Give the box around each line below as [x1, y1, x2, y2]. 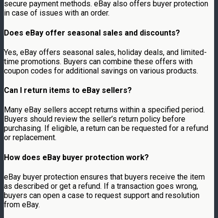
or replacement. [4, 133, 56, 143]
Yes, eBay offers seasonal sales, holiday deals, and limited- [4, 47, 207, 57]
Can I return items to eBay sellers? [4, 86, 132, 95]
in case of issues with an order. [4, 8, 109, 18]
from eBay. [4, 200, 40, 209]
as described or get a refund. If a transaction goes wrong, [4, 181, 198, 191]
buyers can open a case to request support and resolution [4, 190, 200, 200]
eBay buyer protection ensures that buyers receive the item [4, 172, 205, 182]
